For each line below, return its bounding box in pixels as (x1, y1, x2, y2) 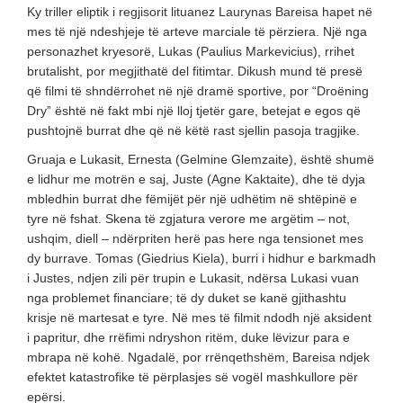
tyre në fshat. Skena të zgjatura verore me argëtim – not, (27, 210, 350, 226)
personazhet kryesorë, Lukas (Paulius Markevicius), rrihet (27, 43, 354, 58)
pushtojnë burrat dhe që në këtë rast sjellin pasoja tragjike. (27, 122, 360, 138)
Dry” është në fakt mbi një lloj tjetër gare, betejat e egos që (27, 103, 361, 118)
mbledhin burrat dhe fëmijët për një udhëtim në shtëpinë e (27, 191, 357, 206)
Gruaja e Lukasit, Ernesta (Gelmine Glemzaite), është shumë (27, 151, 374, 166)
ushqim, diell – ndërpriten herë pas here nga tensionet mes (27, 230, 363, 246)
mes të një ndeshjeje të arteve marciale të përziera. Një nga (27, 23, 367, 39)
